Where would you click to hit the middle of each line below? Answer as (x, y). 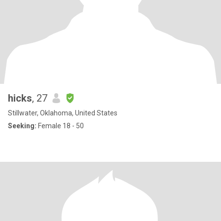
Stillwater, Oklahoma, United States (63, 113)
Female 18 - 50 (60, 126)
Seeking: (22, 126)
